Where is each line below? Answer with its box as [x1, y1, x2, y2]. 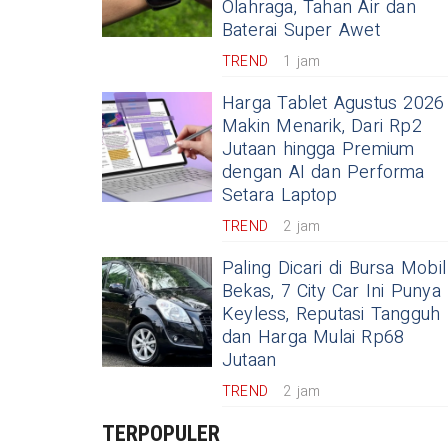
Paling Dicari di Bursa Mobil [222, 255, 446, 283]
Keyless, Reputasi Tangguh [222, 301, 441, 329]
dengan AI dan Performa [222, 159, 425, 187]
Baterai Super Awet [222, 17, 380, 45]
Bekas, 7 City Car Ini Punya [222, 278, 441, 306]
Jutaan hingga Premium [222, 136, 415, 164]
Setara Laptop [222, 182, 338, 210]
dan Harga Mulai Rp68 [222, 324, 405, 352]
